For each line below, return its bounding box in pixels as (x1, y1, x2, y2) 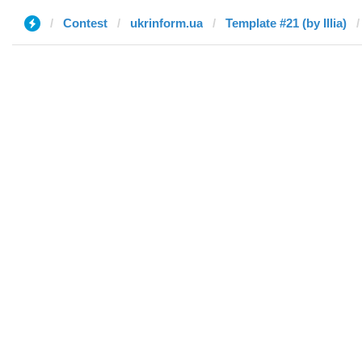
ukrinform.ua (130, 16, 203, 30)
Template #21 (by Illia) (225, 16, 347, 30)
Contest (63, 16, 107, 30)
